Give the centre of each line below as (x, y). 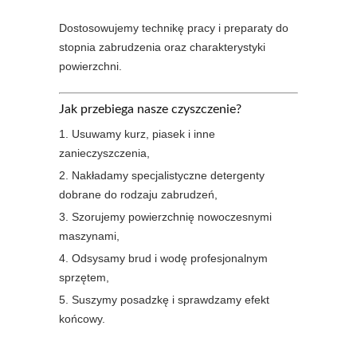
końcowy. (82, 319)
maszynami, (89, 236)
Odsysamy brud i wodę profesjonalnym (170, 258)
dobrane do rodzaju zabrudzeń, (138, 194)
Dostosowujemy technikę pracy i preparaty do (174, 28)
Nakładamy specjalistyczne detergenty (168, 175)
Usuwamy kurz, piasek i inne (143, 134)
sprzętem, (84, 277)
